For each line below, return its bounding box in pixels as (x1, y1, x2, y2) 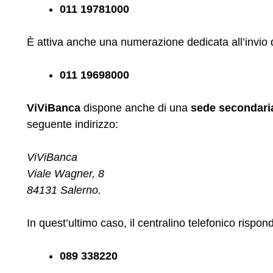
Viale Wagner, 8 (27, 167, 104, 180)
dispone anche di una (80, 101, 191, 114)
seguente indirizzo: (27, 118, 118, 130)
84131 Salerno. (27, 183, 101, 196)
